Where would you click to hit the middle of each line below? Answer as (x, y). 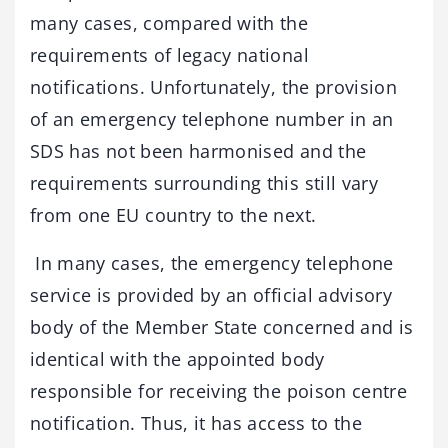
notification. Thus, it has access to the (196, 422)
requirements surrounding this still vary (204, 182)
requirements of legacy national (169, 54)
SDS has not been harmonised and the (198, 150)
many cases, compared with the (169, 22)
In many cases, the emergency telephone (212, 262)
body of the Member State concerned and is (222, 326)
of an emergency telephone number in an (212, 118)
